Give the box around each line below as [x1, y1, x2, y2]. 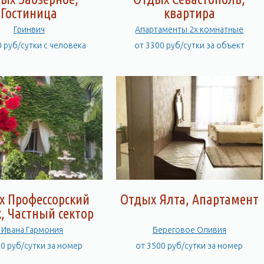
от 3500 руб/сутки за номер [136, 240, 243, 250]
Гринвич [13, 25, 45, 35]
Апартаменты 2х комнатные [189, 25, 244, 35]
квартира [163, 5, 215, 22]
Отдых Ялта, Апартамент [120, 191, 259, 207]
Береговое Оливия [152, 225, 226, 235]
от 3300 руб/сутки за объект [134, 41, 245, 51]
